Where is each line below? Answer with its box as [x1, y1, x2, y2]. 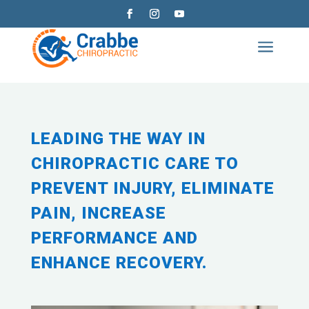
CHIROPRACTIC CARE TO [30, 154, 239, 173]
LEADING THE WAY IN [30, 129, 206, 148]
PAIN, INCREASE [30, 203, 166, 223]
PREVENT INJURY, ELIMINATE [30, 179, 275, 198]
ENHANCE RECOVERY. [30, 253, 207, 272]
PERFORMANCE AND [30, 228, 198, 248]
